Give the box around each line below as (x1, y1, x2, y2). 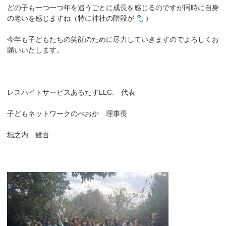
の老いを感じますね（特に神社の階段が (7, 14, 134, 22)
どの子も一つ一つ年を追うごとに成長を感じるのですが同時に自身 (7, 3, 219, 12)
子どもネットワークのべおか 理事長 (7, 109, 127, 118)
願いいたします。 (7, 45, 64, 54)
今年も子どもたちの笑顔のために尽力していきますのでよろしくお (7, 35, 219, 43)
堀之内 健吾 (7, 130, 49, 139)
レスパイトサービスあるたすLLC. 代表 (7, 88, 135, 96)
